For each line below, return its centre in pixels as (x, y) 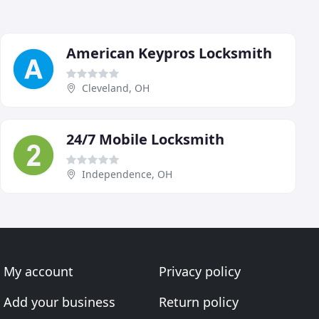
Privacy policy (199, 272)
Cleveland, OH (116, 88)
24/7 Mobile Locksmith (145, 140)
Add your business (60, 302)
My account (39, 272)
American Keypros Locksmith (169, 53)
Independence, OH (127, 174)
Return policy (198, 302)
